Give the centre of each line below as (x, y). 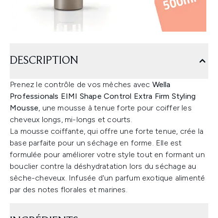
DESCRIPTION (44, 61)
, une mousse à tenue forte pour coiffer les (115, 108)
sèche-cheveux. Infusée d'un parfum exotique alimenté (108, 178)
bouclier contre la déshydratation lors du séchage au (103, 166)
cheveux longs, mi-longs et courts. (71, 119)
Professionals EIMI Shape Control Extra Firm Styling (103, 96)
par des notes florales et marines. (69, 190)
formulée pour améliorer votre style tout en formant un (107, 154)
